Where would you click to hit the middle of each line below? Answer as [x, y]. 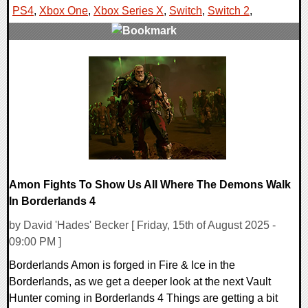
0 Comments [49, 64]
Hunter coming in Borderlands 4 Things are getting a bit [143, 298]
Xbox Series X [129, 11]
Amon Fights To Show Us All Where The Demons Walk [150, 185]
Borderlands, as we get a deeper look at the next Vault [140, 282]
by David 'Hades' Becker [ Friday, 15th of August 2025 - [142, 225]
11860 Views [48, 80]
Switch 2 [229, 11]
